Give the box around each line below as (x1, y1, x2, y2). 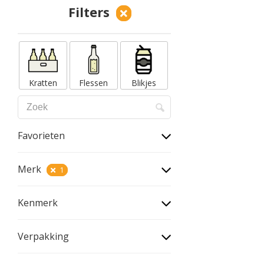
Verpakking (18, 229, 69, 243)
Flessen (79, 77, 108, 88)
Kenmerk (18, 196, 58, 209)
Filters (68, 2, 113, 21)
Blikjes (131, 77, 157, 88)
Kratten (28, 77, 57, 88)
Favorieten (18, 128, 65, 142)
